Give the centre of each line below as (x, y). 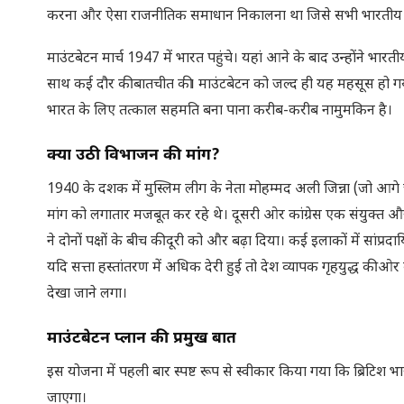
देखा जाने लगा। (87, 294)
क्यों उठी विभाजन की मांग (129, 155)
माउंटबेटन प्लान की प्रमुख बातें (142, 338)
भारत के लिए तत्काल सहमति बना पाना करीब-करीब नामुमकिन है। (220, 111)
